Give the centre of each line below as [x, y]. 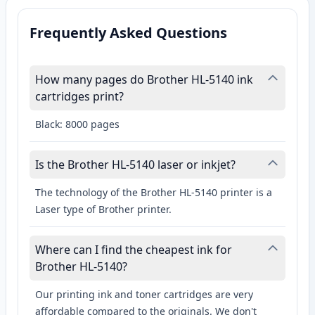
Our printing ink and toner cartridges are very [144, 295]
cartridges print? [79, 97]
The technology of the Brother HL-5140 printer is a [154, 193]
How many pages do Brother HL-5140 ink [144, 80]
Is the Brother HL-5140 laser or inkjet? [135, 165]
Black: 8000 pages [77, 124]
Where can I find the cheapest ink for [134, 250]
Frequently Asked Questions [128, 33]
